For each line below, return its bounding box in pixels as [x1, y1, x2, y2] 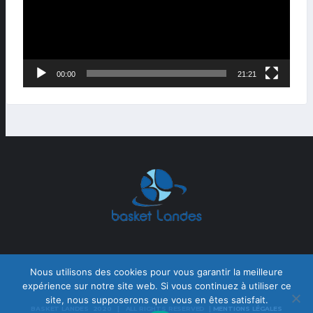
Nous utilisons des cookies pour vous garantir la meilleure [30, 266, 283, 277]
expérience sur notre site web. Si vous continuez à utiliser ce [22, 280, 291, 291]
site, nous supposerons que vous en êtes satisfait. [45, 294, 268, 305]
